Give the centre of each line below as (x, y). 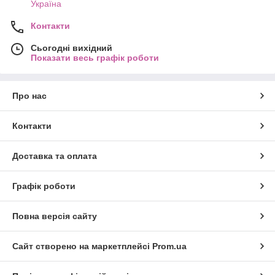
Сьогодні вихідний (72, 48)
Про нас (29, 96)
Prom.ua (169, 246)
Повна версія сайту (55, 216)
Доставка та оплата (55, 156)
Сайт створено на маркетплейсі (82, 246)
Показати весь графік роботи (95, 58)
